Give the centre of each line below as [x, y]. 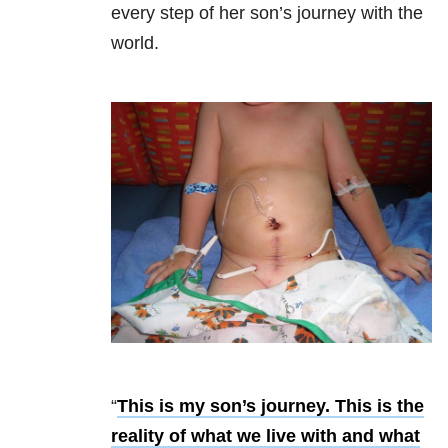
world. [135, 43]
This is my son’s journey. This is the [270, 406]
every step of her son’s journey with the [267, 13]
